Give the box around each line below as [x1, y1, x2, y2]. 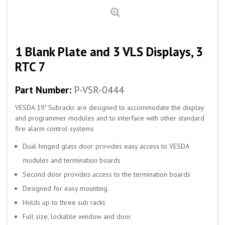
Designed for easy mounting [23, 184, 107, 193]
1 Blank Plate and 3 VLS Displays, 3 [15, 44, 203, 60]
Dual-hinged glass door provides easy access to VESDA [23, 142, 189, 151]
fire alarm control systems [15, 124, 94, 133]
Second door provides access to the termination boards [23, 170, 190, 179]
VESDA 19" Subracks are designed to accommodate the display [15, 103, 204, 112]
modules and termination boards [23, 156, 121, 165]
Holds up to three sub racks [23, 198, 105, 207]
